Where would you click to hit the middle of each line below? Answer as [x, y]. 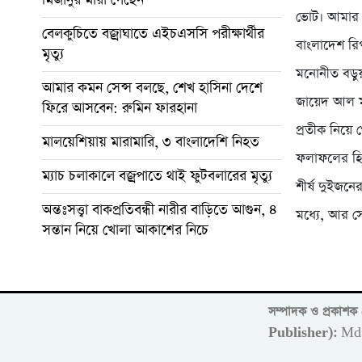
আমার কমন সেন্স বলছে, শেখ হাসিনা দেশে [152, 88]
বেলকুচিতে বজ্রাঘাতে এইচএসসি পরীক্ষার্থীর [153, 34]
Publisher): [303, 333]
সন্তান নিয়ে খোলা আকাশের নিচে [125, 230]
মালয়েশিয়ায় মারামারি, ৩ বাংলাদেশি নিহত [151, 142]
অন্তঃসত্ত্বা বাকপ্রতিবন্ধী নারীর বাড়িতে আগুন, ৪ [160, 210]
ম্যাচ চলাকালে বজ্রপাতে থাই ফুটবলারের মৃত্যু [157, 176]
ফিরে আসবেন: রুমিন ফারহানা [120, 108]
